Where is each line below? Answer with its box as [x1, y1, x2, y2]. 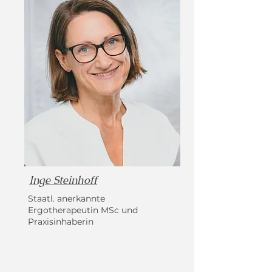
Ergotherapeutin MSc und [28, 205, 138, 216]
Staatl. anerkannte [28, 193, 105, 204]
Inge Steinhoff [29, 173, 97, 187]
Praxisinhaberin [28, 216, 93, 227]
